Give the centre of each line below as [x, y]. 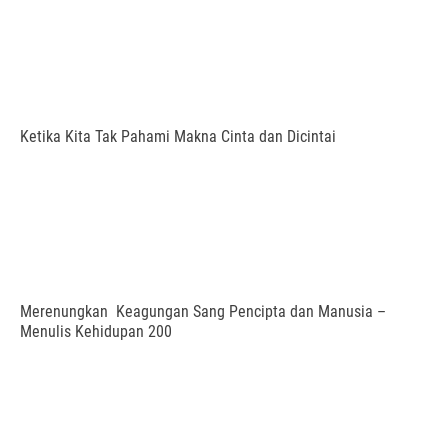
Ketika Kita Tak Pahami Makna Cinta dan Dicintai [178, 136]
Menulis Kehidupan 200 [96, 331]
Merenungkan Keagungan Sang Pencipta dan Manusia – [203, 311]
